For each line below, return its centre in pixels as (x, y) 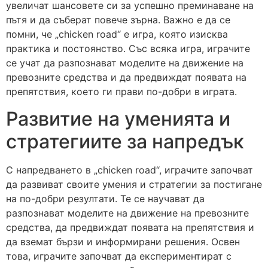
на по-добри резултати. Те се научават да (105, 198)
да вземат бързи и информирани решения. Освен (123, 241)
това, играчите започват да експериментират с (119, 256)
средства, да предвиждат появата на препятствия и (130, 227)
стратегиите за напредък (125, 141)
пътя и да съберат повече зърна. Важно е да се (118, 20)
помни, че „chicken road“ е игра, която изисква (117, 34)
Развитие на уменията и (118, 118)
